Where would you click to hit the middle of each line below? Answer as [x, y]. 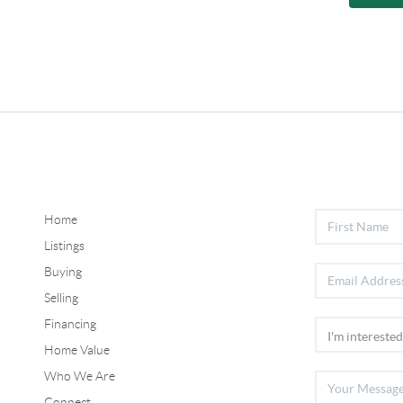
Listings [64, 246]
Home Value [76, 350]
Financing [70, 324]
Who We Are [79, 376]
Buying [63, 272]
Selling [61, 298]
